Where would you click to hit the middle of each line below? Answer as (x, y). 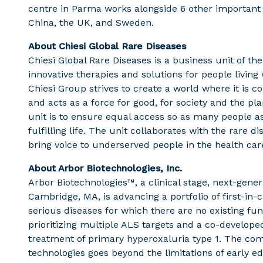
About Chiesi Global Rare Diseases (107, 46)
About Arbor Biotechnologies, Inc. (105, 168)
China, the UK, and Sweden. (91, 23)
